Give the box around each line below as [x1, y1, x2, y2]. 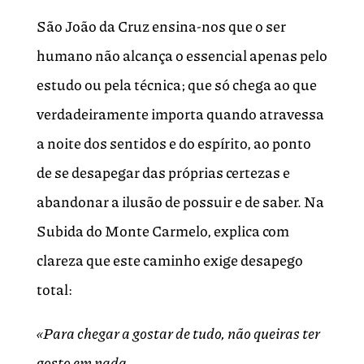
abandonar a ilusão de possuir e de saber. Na [36, 191, 324, 213]
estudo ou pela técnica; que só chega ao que [36, 74, 317, 96]
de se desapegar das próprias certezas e [36, 162, 290, 184]
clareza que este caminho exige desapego [36, 249, 303, 271]
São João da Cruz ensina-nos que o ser [36, 15, 286, 37]
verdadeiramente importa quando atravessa [36, 103, 324, 125]
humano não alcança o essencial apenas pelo [36, 45, 327, 67]
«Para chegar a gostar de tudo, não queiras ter [36, 323, 320, 344]
